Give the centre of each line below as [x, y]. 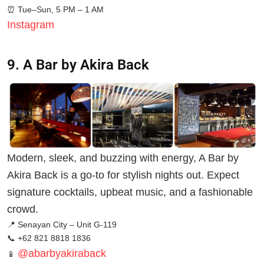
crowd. [23, 209]
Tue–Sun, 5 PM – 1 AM [60, 9]
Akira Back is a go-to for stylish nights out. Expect [123, 175]
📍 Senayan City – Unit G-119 [62, 225]
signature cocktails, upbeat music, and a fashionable [130, 192]
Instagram [31, 24]
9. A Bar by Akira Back [78, 65]
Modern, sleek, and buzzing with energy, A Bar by [123, 158]
